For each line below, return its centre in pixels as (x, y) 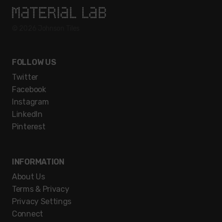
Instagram (30, 102)
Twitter (25, 77)
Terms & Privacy (41, 189)
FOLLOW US (34, 62)
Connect (28, 214)
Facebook (29, 90)
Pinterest (29, 127)
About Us (28, 177)
